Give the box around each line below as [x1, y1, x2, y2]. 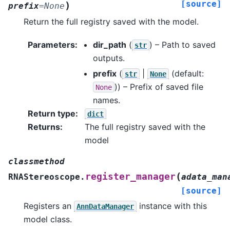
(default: [169, 68, 204, 79]
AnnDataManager [76, 202, 134, 210]
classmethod [8, 156, 65, 166]
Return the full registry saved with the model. [24, 16, 199, 27]
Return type [28, 108, 75, 119]
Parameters [28, 39, 75, 50]
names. [93, 94, 120, 105]
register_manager [85, 171, 176, 182]
